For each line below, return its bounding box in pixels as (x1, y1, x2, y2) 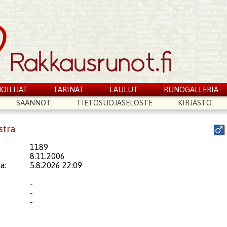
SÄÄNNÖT (16, 98, 52, 107)
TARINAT (53, 85, 85, 94)
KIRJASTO (177, 98, 212, 107)
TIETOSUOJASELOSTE (77, 98, 153, 107)
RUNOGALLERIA (163, 85, 218, 94)
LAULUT (109, 85, 138, 94)
